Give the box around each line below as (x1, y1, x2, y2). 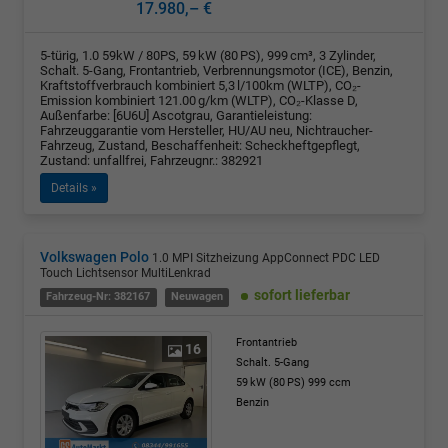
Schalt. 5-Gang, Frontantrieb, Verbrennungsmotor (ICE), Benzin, (40, 63, 393, 79)
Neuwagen (170, 290, 223, 304)
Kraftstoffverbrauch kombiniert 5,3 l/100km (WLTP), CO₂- (40, 78, 361, 94)
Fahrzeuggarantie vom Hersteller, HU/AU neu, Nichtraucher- (40, 123, 373, 139)
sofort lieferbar (254, 287, 351, 304)
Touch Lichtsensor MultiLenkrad (40, 266, 211, 281)
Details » (51, 181, 97, 196)
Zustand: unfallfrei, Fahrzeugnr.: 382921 (40, 153, 263, 169)
